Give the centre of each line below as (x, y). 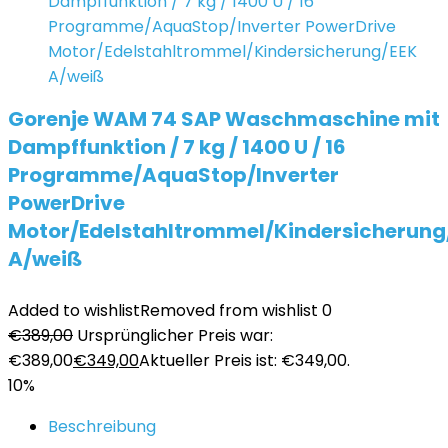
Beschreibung (102, 426)
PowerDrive (66, 203)
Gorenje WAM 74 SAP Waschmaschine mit (224, 119)
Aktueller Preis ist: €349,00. (244, 360)
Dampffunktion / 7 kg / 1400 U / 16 (177, 147)
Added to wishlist (74, 310)
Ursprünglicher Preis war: (175, 335)
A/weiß (45, 259)
